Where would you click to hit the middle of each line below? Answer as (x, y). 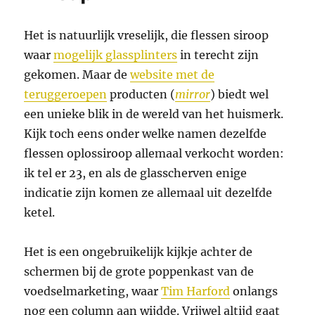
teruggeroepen (66, 94)
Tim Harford (196, 291)
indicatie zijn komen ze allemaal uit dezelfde (148, 192)
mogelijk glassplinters (116, 54)
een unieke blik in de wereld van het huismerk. (154, 114)
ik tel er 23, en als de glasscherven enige (136, 173)
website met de (173, 74)
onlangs (254, 291)
